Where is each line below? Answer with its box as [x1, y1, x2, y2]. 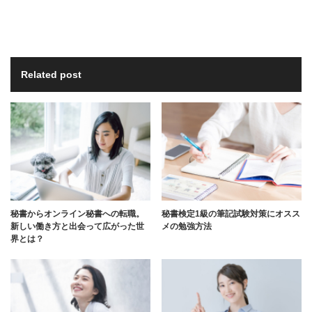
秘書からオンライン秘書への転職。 [10, 208, 144, 219]
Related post [21, 68, 81, 80]
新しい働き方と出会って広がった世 [10, 221, 144, 231]
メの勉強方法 [162, 221, 212, 231]
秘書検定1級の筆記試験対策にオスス [162, 208, 301, 219]
